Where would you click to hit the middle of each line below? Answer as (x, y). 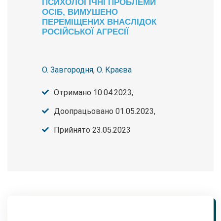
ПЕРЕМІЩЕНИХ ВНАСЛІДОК (99, 22)
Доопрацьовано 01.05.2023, (105, 111)
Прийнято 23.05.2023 (92, 130)
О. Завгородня (68, 70)
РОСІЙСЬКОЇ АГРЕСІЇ (85, 32)
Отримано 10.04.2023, (93, 93)
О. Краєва (114, 70)
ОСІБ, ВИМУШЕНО (80, 12)
